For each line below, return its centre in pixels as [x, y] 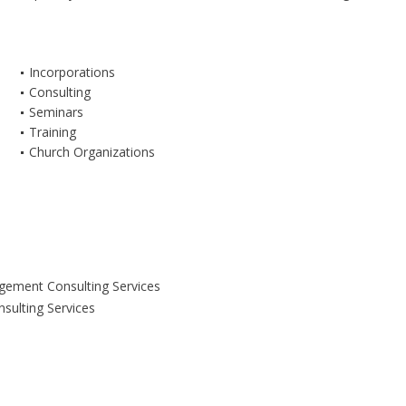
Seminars [56, 112]
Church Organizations [92, 152]
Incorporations [72, 72]
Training [52, 132]
